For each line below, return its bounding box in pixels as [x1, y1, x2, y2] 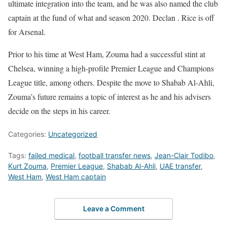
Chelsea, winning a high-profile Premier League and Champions [8, 63, 214, 74]
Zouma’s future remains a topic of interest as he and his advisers [8, 91, 211, 102]
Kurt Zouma [8, 162, 47, 171]
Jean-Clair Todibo [155, 151, 213, 160]
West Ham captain [46, 172, 106, 181]
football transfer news [79, 151, 150, 160]
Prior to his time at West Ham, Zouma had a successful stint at [8, 49, 205, 60]
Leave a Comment [83, 204, 144, 213]
